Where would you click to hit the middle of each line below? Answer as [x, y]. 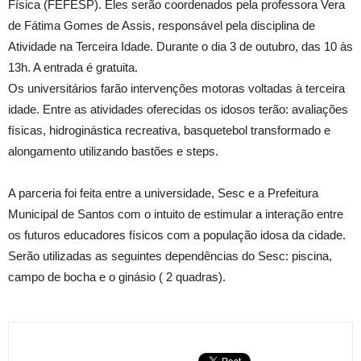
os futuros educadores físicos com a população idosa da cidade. [177, 235]
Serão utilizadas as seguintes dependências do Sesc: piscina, [170, 256]
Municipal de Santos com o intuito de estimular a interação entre [176, 214]
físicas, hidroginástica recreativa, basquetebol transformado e [169, 130]
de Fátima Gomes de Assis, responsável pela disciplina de [162, 25]
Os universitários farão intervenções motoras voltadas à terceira [176, 88]
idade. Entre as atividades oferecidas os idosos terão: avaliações [178, 109]
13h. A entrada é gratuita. [73, 67]
